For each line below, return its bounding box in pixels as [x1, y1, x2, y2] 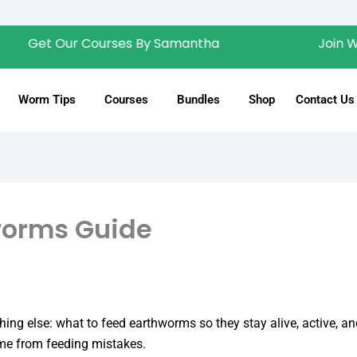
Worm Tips [18, 92, 76, 107]
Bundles [176, 92, 220, 107]
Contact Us [295, 92, 355, 107]
